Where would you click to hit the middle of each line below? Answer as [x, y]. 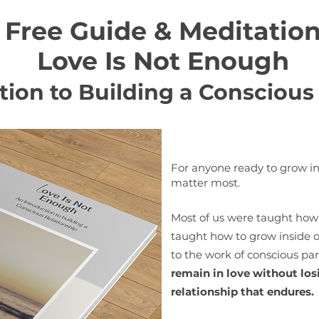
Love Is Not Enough [163, 61]
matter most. [205, 183]
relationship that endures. [242, 292]
